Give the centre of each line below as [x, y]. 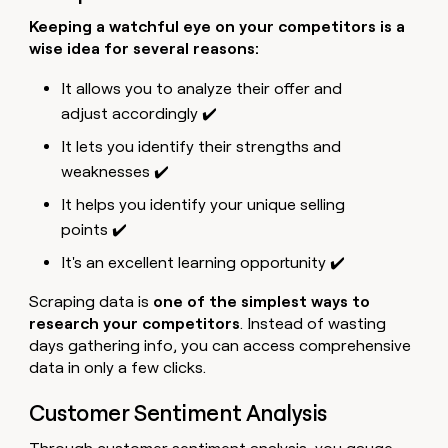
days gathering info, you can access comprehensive [220, 345]
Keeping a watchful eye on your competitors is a [217, 26]
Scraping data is [91, 301]
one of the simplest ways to [262, 301]
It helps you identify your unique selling [203, 204]
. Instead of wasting [313, 323]
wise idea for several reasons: [144, 48]
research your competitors [135, 323]
